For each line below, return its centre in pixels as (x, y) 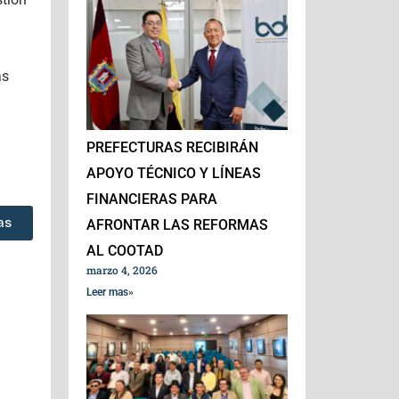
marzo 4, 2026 (122, 269)
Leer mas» (110, 292)
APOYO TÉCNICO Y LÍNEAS (174, 173)
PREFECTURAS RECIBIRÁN (173, 147)
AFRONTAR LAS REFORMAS (178, 224)
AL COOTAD (125, 250)
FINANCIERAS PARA (152, 199)
